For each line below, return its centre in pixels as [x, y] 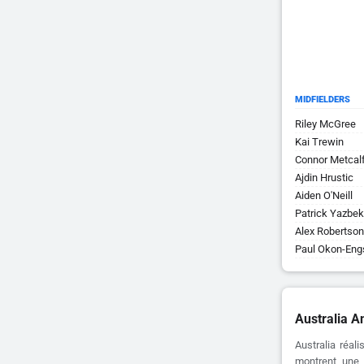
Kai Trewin [319, 142]
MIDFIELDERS [323, 100]
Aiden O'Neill [324, 195]
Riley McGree [325, 124]
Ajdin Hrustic [324, 178]
